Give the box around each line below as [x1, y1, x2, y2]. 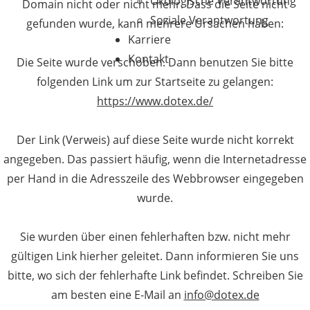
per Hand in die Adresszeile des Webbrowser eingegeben [6, 171, 304, 186]
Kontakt [128, 51, 169, 66]
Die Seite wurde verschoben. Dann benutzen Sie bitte [17, 55, 293, 70]
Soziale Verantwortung [150, 12, 268, 28]
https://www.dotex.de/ [97, 93, 213, 109]
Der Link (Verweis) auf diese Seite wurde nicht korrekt [16, 132, 294, 147]
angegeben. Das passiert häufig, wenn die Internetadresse [3, 152, 307, 167]
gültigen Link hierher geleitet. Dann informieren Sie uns [11, 248, 299, 264]
